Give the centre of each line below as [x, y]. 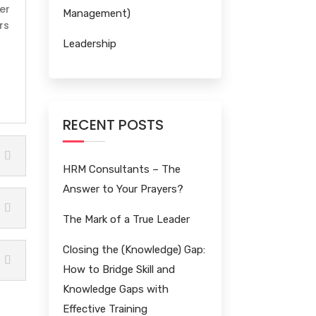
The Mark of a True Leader [126, 220]
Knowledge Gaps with [115, 290]
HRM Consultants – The [121, 170]
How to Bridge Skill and [119, 270]
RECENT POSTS [113, 125]
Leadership [89, 43]
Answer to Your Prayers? [123, 189]
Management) [96, 13]
